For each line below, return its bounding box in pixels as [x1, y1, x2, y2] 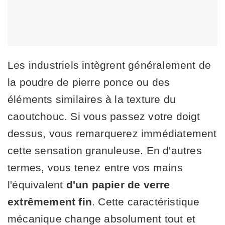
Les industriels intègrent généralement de [8, 59, 211, 71]
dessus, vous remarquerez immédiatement [8, 128, 217, 140]
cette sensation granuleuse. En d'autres [8, 145, 202, 157]
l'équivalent [8, 179, 66, 191]
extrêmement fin [8, 196, 92, 208]
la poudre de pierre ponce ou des [8, 76, 170, 88]
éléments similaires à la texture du [8, 93, 176, 105]
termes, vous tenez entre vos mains [8, 162, 183, 174]
